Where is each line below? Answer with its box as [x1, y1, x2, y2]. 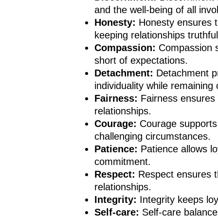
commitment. [94, 156, 151, 167]
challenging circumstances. [94, 131, 211, 142]
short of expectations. [94, 55, 188, 66]
